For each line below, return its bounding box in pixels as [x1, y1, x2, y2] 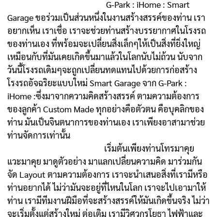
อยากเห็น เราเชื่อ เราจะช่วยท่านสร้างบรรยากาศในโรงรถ [7, 25, 206, 36]
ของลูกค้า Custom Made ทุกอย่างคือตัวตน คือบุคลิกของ [7, 103, 204, 115]
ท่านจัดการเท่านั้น [7, 129, 70, 141]
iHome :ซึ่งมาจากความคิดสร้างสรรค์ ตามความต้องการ [7, 90, 200, 102]
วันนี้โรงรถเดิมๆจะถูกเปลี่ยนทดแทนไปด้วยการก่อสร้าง [7, 64, 197, 76]
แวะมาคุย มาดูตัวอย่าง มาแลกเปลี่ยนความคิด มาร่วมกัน [7, 155, 202, 167]
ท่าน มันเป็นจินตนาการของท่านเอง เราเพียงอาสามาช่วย [7, 116, 205, 128]
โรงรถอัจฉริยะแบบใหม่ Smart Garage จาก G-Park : [7, 77, 187, 89]
